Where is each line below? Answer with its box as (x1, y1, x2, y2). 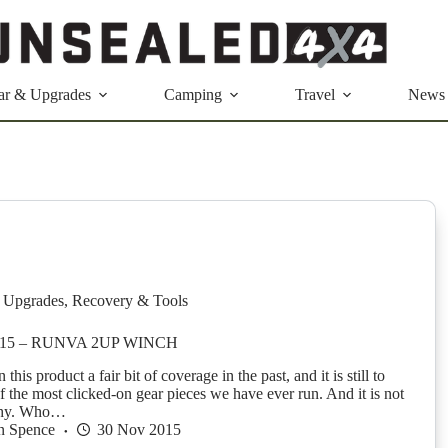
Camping (164, 86, 222, 103)
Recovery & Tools (71, 292, 188, 310)
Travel (295, 86, 335, 103)
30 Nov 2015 (96, 420, 181, 438)
